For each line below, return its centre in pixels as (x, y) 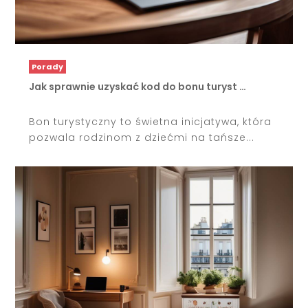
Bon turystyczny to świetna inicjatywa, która (151, 122)
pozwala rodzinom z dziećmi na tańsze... (142, 138)
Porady (48, 66)
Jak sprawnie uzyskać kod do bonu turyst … (138, 87)
